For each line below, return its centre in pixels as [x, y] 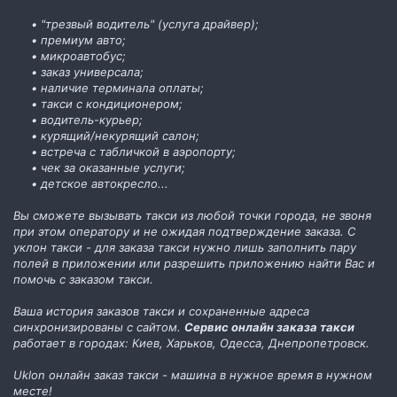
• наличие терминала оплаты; [117, 87]
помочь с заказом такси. [83, 279]
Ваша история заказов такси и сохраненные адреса [161, 311]
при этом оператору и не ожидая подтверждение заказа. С [184, 231]
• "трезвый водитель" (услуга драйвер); [145, 23]
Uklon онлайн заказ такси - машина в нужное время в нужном [193, 374]
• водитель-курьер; [87, 119]
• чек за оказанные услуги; [108, 167]
